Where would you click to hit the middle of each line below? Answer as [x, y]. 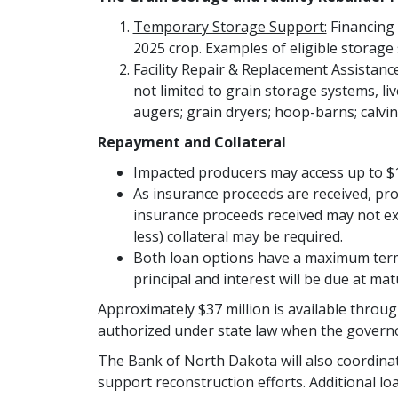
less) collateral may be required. [238, 236]
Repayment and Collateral [193, 142]
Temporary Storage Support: [230, 27]
